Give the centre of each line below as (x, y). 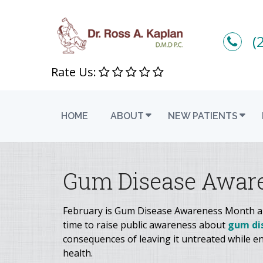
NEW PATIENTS (203, 116)
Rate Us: (74, 72)
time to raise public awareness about (145, 225)
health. (78, 253)
